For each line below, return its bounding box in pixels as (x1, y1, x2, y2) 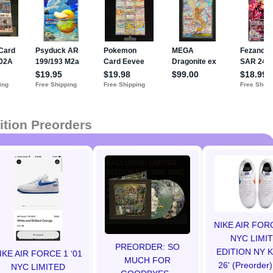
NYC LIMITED (10, 262, 65, 272)
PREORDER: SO (115, 242, 180, 252)
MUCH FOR (124, 255, 171, 265)
